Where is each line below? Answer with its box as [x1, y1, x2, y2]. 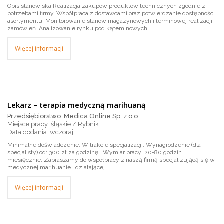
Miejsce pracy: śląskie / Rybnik [7, 120, 99, 128]
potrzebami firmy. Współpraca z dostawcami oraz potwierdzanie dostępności [7, 10, 215, 17]
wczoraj [50, 128, 73, 136]
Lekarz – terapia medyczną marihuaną [7, 100, 146, 110]
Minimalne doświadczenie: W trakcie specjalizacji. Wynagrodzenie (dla [7, 141, 201, 148]
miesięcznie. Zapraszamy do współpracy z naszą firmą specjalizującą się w [7, 156, 215, 163]
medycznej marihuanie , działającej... [7, 164, 109, 171]
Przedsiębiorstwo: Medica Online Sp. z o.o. [7, 112, 139, 120]
